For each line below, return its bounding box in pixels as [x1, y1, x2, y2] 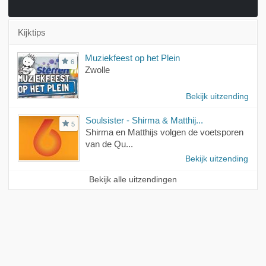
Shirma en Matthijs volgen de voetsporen [85, 127, 243, 138]
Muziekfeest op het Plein [84, 53, 180, 64]
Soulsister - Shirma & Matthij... [85, 115, 203, 126]
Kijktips [17, 27, 46, 38]
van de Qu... [85, 139, 133, 150]
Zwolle [84, 65, 110, 75]
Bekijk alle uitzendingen [89, 175, 177, 185]
